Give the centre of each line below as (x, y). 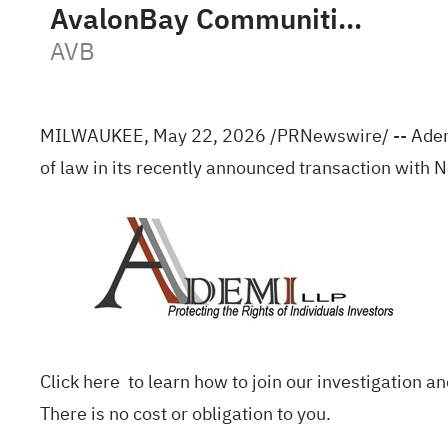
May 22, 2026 (209, 135)
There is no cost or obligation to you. (185, 413)
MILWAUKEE (92, 135)
